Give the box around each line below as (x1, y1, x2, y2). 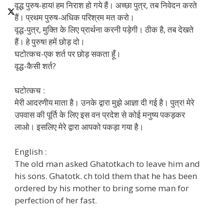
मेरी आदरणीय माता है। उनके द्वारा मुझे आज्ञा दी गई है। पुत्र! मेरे (15, 97, 194, 109)
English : (15, 145, 47, 157)
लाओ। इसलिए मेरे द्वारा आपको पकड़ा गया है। (15, 121, 144, 133)
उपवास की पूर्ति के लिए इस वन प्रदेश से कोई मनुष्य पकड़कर (15, 109, 185, 121)
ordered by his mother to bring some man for (15, 182, 189, 194)
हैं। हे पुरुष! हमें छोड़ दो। (15, 36, 85, 47)
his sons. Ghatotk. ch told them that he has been (15, 170, 197, 182)
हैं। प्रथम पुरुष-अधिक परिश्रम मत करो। (15, 11, 134, 23)
